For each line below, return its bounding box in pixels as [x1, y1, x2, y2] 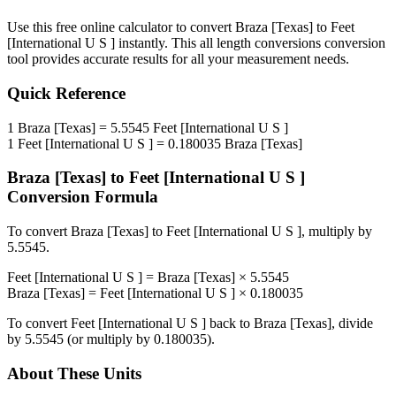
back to [206, 316, 254, 331]
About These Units [7, 363, 141, 383]
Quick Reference [7, 84, 126, 103]
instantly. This [115, 35, 200, 51]
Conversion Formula [7, 187, 158, 207]
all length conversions [200, 35, 321, 51]
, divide [331, 316, 373, 331]
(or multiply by [64, 331, 154, 347]
